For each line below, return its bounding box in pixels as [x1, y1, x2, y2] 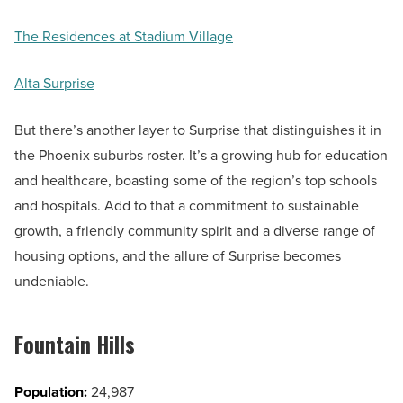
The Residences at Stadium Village [14, 26, 233, 48]
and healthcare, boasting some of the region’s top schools [14, 170, 377, 192]
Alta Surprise [14, 73, 94, 94]
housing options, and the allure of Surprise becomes [14, 246, 341, 267]
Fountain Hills [14, 327, 135, 361]
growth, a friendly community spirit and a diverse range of [14, 220, 375, 242]
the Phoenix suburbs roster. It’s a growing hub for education [14, 145, 388, 166]
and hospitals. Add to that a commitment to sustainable [14, 195, 359, 217]
